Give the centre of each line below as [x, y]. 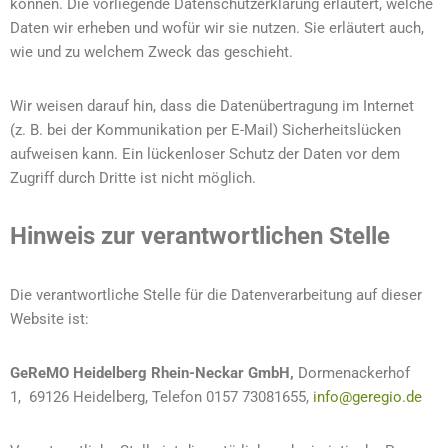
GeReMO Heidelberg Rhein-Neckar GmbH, [154, 373]
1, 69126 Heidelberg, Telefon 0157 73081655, [161, 397]
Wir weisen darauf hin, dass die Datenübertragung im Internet [212, 106]
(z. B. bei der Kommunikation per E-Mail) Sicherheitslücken [205, 130]
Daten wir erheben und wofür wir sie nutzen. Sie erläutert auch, [217, 28]
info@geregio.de [367, 397]
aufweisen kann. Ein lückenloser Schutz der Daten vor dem [205, 154]
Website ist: [49, 319]
